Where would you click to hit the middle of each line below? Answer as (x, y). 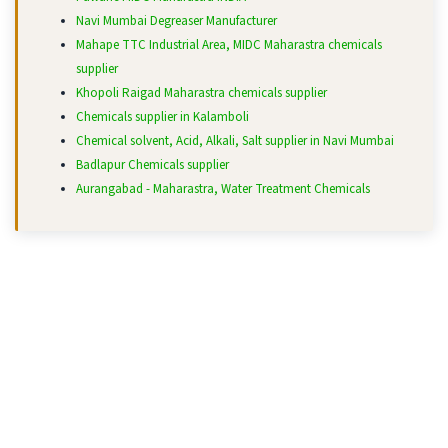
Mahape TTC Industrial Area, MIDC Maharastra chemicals (229, 45)
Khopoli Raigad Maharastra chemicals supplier (201, 93)
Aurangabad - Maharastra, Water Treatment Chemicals (223, 189)
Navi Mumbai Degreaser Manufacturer (176, 21)
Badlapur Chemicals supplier (152, 165)
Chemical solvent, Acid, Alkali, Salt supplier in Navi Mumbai (235, 141)
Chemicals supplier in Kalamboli (162, 117)
